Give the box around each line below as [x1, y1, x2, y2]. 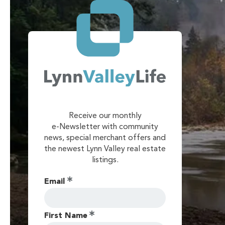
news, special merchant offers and [44, 134, 166, 143]
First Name [44, 212, 87, 220]
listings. [91, 156, 119, 165]
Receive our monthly [68, 112, 142, 121]
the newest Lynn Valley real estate [44, 145, 166, 154]
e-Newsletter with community [52, 123, 158, 132]
